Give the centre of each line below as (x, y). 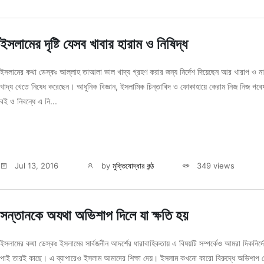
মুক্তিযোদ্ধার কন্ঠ (133, 166)
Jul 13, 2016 (36, 166)
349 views (215, 166)
